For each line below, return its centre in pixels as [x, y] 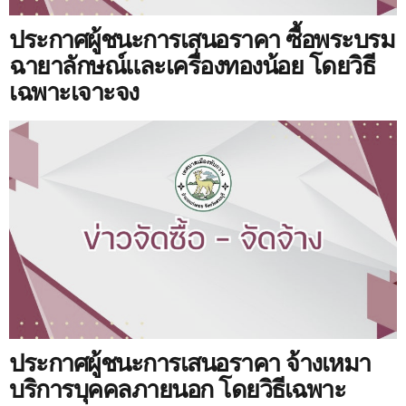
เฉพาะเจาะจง [74, 93]
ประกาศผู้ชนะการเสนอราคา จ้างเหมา [190, 364]
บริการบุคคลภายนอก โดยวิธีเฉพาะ [177, 390]
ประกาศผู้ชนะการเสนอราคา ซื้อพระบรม [202, 40]
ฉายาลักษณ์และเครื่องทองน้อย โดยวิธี [192, 67]
